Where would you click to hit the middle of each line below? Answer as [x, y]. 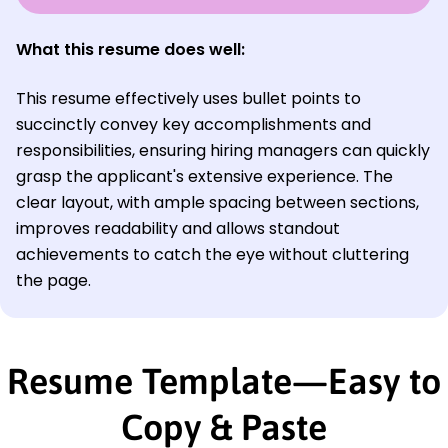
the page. [53, 280]
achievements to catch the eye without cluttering [212, 254]
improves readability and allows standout [178, 228]
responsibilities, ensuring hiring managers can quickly [223, 150]
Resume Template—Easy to [224, 380]
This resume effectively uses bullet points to [188, 98]
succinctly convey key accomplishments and [193, 124]
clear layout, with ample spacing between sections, [217, 202]
